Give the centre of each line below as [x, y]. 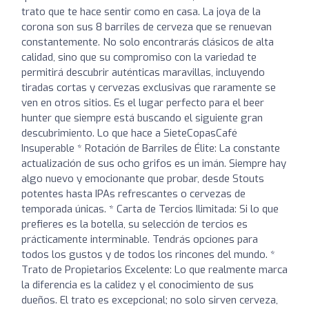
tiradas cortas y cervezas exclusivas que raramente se [149, 87]
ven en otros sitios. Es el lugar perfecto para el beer [143, 102]
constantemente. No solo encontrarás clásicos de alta [148, 42]
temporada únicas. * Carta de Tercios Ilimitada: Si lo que [150, 209]
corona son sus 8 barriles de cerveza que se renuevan [147, 27]
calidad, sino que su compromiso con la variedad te [139, 57]
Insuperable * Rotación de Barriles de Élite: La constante [151, 148]
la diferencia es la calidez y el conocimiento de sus [138, 285]
